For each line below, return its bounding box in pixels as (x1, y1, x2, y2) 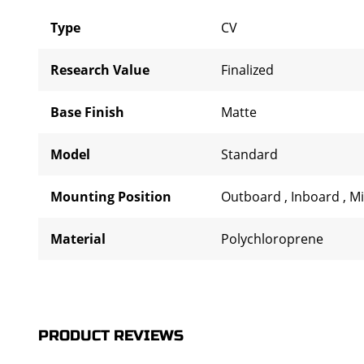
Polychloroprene (221, 230, 323, 248)
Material (50, 230, 106, 248)
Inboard (291, 188, 343, 206)
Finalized (221, 61, 274, 79)
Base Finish (50, 103, 124, 121)
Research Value (50, 61, 149, 79)
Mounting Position (50, 188, 171, 206)
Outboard (221, 188, 284, 206)
